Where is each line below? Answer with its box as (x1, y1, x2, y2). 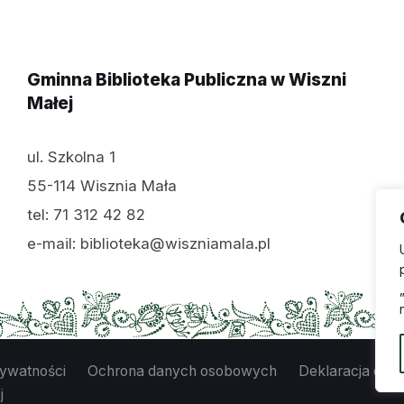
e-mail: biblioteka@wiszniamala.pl (26, 234, 271, 252)
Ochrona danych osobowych (87, 363, 277, 380)
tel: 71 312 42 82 (26, 206, 145, 224)
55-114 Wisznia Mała (26, 177, 177, 195)
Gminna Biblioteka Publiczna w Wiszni (26, 69, 346, 90)
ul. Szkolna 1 (26, 148, 115, 166)
